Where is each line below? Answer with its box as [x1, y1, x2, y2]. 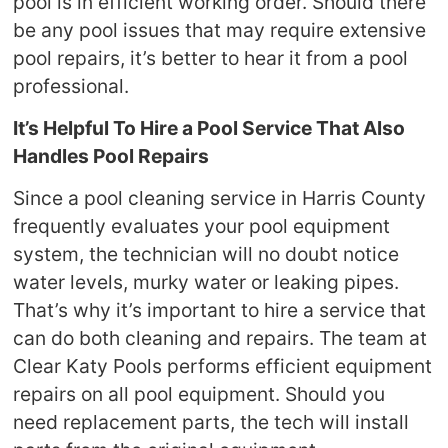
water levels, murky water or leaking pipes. [13, 270, 400, 295]
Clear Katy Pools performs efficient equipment [13, 354, 433, 379]
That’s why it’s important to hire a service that [13, 298, 427, 323]
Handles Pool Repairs [13, 143, 210, 168]
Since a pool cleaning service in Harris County [13, 186, 427, 211]
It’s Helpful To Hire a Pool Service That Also [13, 115, 406, 140]
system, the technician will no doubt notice [13, 242, 400, 267]
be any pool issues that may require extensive [13, 17, 427, 42]
